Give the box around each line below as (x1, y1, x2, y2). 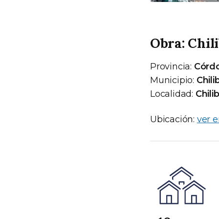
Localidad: (150, 88, 196, 99)
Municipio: (150, 74, 197, 86)
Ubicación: (150, 113, 197, 125)
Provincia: (150, 61, 194, 72)
